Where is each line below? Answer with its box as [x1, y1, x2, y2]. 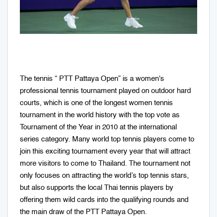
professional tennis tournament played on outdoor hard [20, 87, 191, 95]
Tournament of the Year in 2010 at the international [20, 124, 177, 131]
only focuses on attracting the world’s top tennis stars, [20, 172, 189, 180]
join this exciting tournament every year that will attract [20, 148, 190, 155]
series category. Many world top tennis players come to [20, 136, 194, 143]
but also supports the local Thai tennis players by [20, 184, 173, 192]
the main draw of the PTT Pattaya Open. [20, 208, 147, 216]
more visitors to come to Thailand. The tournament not [20, 160, 190, 168]
